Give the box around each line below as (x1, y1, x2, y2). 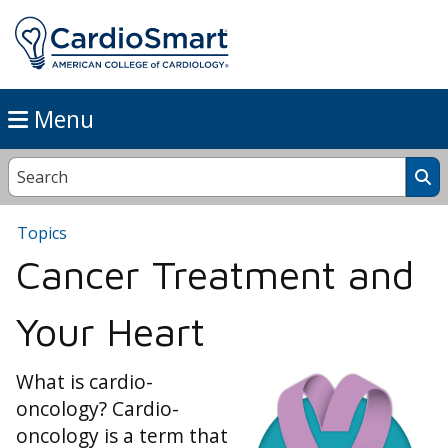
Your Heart (16, 308, 205, 355)
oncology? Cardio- (16, 395, 179, 423)
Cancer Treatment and (16, 251, 414, 298)
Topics (17, 222, 67, 245)
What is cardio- (16, 368, 153, 396)
